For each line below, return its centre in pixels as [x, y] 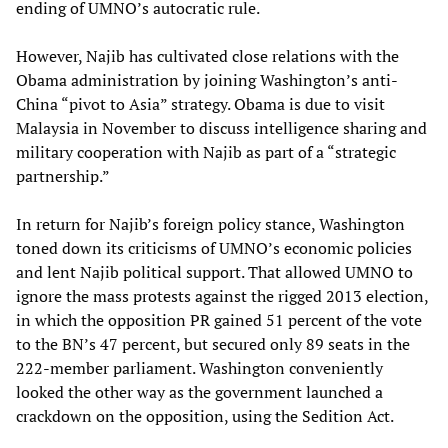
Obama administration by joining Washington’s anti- [207, 80]
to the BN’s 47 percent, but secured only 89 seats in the [213, 344]
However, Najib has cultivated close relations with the [207, 56]
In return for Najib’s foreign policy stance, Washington [210, 224]
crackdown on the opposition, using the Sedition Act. [205, 416]
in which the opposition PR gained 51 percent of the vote [219, 320]
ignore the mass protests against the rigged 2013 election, [222, 296]
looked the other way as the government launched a [199, 392]
